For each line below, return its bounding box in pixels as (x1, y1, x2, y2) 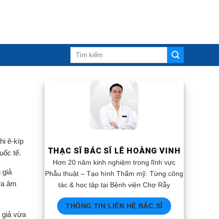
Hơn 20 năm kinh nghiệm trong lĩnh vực (53, 158, 175, 166)
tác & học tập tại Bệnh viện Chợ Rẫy (58, 180, 170, 189)
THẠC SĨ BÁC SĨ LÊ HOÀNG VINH (47, 146, 181, 156)
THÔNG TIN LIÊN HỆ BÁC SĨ (66, 201, 163, 210)
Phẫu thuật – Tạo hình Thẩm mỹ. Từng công (45, 169, 183, 177)
